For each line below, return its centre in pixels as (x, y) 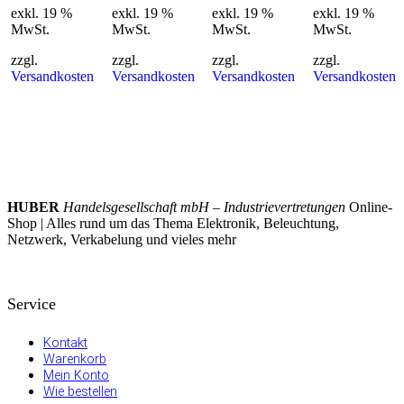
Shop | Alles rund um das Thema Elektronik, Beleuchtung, (173, 223)
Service (32, 303)
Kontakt (65, 344)
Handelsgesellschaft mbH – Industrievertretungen (204, 207)
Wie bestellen (80, 392)
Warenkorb (75, 360)
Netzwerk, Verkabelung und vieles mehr (122, 239)
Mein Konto (76, 376)
